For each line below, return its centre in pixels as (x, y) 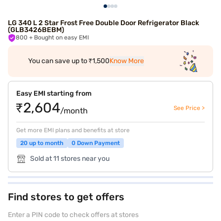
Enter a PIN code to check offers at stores (73, 215)
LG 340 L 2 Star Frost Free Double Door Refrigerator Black (104, 23)
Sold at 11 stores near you (70, 159)
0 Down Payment (96, 143)
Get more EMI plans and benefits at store (73, 130)
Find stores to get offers (66, 197)
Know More (127, 61)
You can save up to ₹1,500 (69, 61)
